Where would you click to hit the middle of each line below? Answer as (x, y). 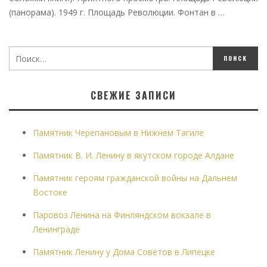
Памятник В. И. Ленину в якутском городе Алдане (133, 155)
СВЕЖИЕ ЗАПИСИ (133, 95)
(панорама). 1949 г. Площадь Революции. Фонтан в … (117, 12)
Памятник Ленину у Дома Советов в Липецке (124, 252)
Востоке (50, 192)
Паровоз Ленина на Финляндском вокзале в (122, 215)
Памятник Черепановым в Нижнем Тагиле (118, 133)
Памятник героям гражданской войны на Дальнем (135, 178)
